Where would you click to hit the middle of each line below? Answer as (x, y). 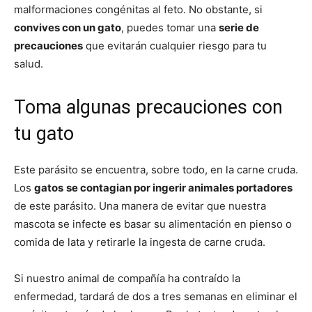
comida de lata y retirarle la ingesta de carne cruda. (140, 242)
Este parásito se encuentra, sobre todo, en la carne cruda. (156, 170)
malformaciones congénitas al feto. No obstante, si (138, 9)
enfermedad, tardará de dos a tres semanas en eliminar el (156, 296)
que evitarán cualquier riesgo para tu (175, 46)
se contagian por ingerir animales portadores (179, 188)
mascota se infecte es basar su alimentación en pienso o (153, 224)
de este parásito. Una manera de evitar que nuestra (140, 206)
